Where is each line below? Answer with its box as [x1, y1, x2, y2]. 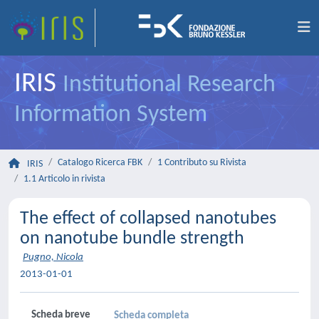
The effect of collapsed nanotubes [20, 209, 276, 229]
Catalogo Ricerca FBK [58, 157, 142, 168]
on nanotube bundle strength [20, 229, 244, 249]
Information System [14, 103, 207, 127]
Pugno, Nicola [23, 252, 83, 263]
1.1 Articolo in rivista [23, 174, 105, 184]
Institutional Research [63, 73, 276, 98]
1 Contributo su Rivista [157, 157, 246, 168]
